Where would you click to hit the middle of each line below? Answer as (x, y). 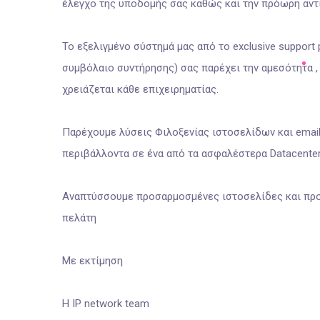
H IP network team (106, 304)
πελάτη (79, 218)
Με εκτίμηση (92, 261)
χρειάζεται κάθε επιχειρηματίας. (140, 89)
